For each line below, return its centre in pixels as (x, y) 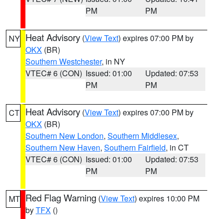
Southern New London (65, 136)
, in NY (113, 61)
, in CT (177, 147)
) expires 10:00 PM (167, 198)
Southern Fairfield (135, 147)
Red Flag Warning (61, 197)
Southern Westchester (64, 61)
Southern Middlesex (142, 136)
